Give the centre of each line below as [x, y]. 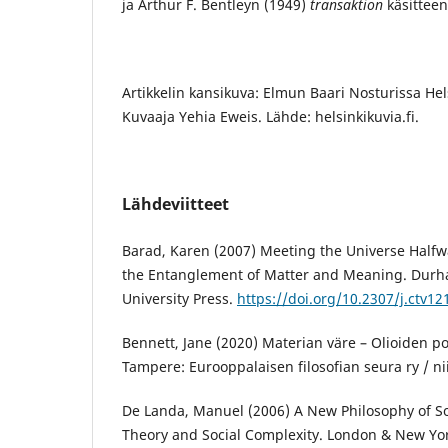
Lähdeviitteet [175, 204]
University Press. [179, 299]
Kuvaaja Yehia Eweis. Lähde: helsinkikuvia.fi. [270, 117]
